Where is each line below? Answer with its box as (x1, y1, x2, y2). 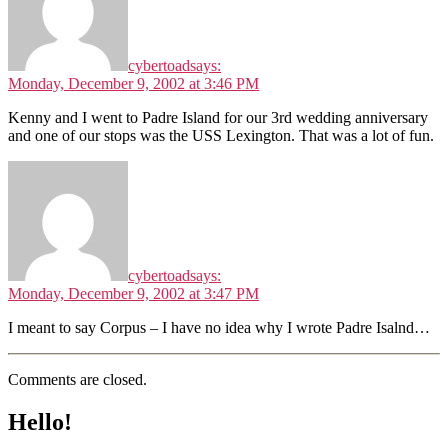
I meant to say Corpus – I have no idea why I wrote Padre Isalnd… (8, 319, 430, 337)
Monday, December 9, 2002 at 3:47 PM (8, 285, 259, 303)
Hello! (8, 409, 72, 436)
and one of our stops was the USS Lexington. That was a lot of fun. (8, 127, 434, 145)
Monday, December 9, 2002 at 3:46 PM (8, 75, 259, 93)
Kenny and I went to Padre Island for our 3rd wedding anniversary (8, 109, 428, 127)
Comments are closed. (8, 371, 147, 389)
